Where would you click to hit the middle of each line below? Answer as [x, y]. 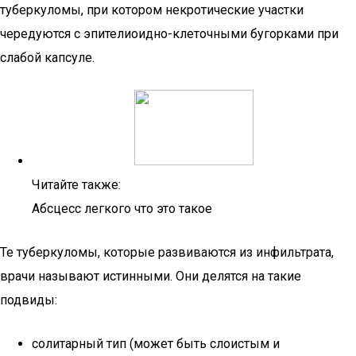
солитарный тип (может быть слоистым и [156, 344]
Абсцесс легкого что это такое [122, 209]
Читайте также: [76, 185]
